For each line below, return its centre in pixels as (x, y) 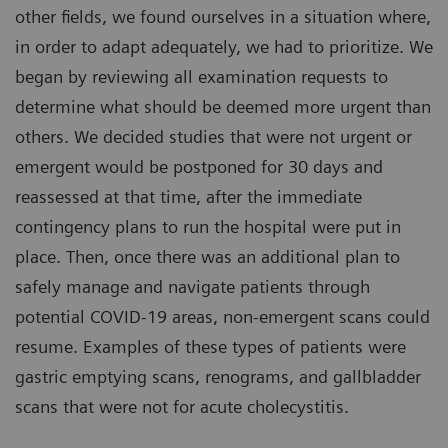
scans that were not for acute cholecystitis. (182, 407)
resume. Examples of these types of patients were (210, 347)
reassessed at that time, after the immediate (188, 197)
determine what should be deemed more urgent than (223, 107)
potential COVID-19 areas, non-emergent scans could (222, 317)
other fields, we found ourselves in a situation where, (223, 17)
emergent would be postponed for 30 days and (199, 167)
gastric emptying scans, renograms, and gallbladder (218, 377)
